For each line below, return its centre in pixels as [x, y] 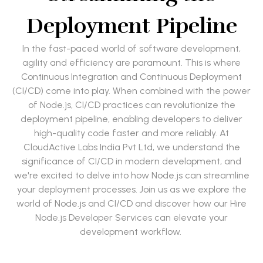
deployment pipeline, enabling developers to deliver [131, 119]
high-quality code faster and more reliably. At [131, 133]
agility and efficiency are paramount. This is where [131, 63]
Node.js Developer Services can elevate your [131, 218]
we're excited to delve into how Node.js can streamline [131, 176]
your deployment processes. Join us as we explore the [131, 190]
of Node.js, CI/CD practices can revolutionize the [131, 105]
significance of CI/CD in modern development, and [131, 161]
